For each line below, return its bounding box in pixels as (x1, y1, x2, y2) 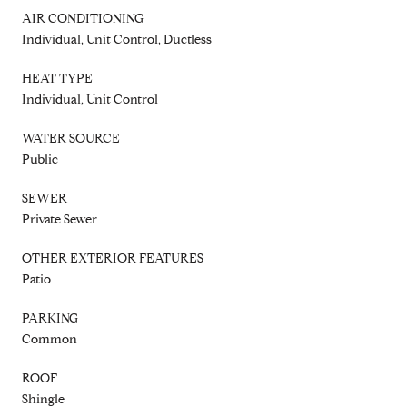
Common (22, 331, 77, 347)
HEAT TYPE (22, 70, 93, 86)
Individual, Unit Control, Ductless (22, 31, 212, 47)
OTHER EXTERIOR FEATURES (22, 250, 203, 266)
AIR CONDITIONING (22, 10, 144, 26)
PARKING (22, 310, 78, 326)
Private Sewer (22, 211, 97, 227)
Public (22, 151, 58, 167)
